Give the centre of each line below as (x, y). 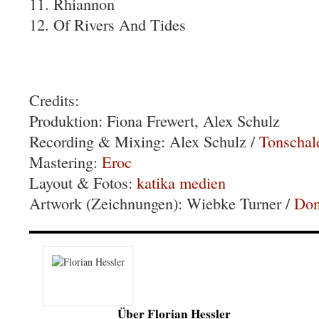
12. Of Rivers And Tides (108, 24)
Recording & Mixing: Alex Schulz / (144, 141)
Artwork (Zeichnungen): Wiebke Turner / (162, 203)
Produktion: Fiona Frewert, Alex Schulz (155, 120)
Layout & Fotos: (83, 182)
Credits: (54, 100)
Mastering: (66, 162)
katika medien (181, 182)
